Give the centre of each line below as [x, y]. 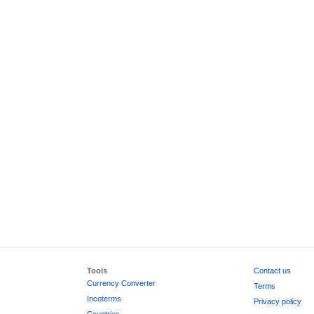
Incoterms [104, 299]
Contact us [272, 271]
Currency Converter [122, 283]
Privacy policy [277, 301]
